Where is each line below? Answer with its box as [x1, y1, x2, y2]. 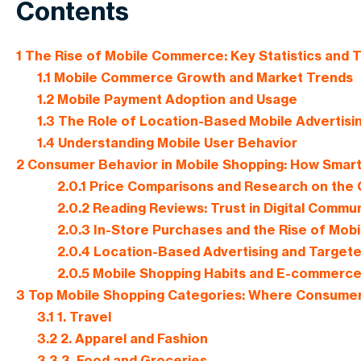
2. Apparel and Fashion [56, 330, 208, 347]
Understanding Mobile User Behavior [54, 135, 297, 151]
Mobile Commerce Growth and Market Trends [50, 69, 353, 86]
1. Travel [53, 309, 111, 326]
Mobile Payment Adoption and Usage [53, 91, 297, 108]
